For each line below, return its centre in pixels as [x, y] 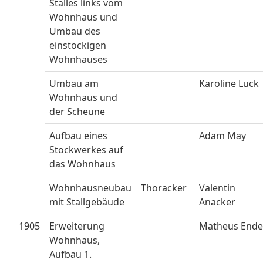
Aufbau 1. [70, 254]
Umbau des [75, 31]
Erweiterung [77, 226]
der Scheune [77, 112]
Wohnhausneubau [90, 188]
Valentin [217, 188]
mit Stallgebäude [87, 202]
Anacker [217, 202]
